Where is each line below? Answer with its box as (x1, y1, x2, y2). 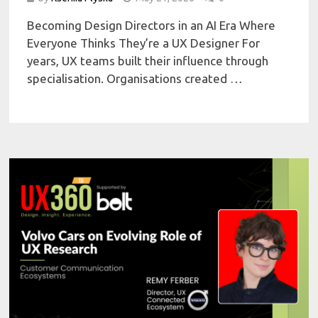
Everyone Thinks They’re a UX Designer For (27, 36, 261, 50)
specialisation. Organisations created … (27, 72, 243, 86)
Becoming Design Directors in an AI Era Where (27, 18, 276, 33)
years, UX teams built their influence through (27, 54, 269, 68)
